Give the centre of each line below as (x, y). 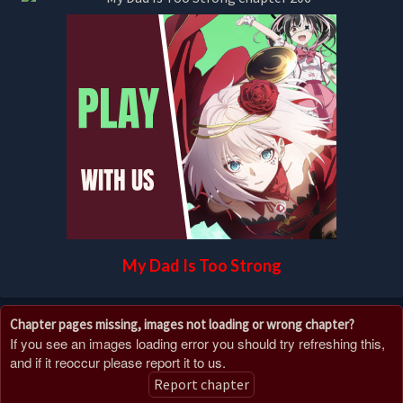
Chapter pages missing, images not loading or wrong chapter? (182, 324)
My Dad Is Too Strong (201, 265)
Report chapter (201, 384)
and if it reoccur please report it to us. (118, 362)
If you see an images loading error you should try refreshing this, (197, 343)
